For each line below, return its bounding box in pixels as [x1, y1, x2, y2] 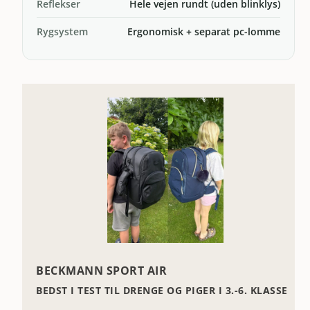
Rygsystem [37, 24, 89, 38]
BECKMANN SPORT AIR [36, 263, 167, 279]
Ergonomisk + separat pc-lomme [127, 24, 280, 38]
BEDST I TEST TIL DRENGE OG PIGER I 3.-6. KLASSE [36, 284, 288, 298]
